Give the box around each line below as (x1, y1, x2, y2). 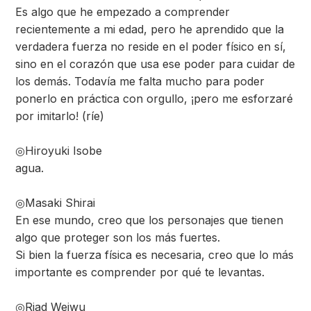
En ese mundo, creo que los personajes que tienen (15, 213, 283, 227)
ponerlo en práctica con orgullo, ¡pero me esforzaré (15, 92, 293, 106)
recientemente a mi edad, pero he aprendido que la (15, 22, 284, 36)
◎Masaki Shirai (15, 196, 95, 210)
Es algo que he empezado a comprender (15, 5, 230, 19)
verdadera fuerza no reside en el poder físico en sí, (15, 40, 286, 53)
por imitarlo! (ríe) (15, 109, 104, 123)
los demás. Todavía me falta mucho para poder (15, 74, 264, 88)
